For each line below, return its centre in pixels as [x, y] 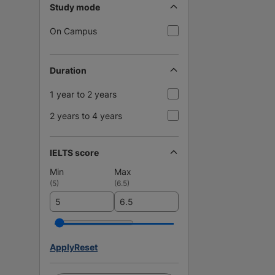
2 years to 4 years [86, 115]
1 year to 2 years [83, 94]
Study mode [75, 7]
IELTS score [74, 152]
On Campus [73, 31]
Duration [68, 70]
